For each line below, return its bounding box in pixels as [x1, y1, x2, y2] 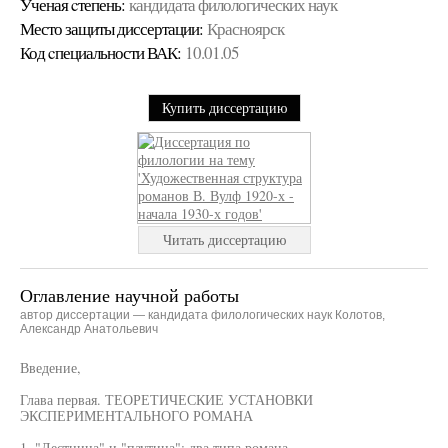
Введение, [20, 358, 81, 377]
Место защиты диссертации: [20, 17, 203, 40]
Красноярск [207, 17, 284, 40]
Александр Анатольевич [20, 322, 158, 336]
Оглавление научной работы [20, 283, 239, 307]
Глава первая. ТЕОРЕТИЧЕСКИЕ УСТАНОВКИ [20, 390, 313, 409]
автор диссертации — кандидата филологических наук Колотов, [20, 308, 385, 322]
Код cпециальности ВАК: [20, 41, 181, 64]
